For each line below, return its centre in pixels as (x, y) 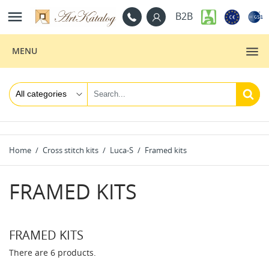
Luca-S (122, 150)
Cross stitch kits (71, 150)
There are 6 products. (53, 252)
